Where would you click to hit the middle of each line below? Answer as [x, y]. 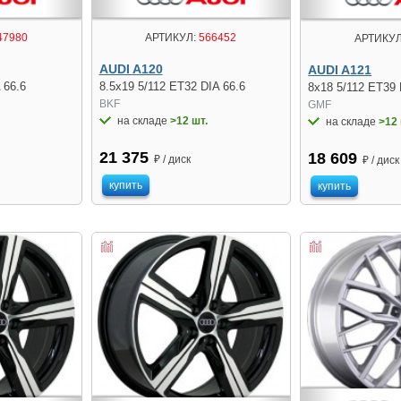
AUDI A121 [340, 69]
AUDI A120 [131, 68]
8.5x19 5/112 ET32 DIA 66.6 [172, 86]
